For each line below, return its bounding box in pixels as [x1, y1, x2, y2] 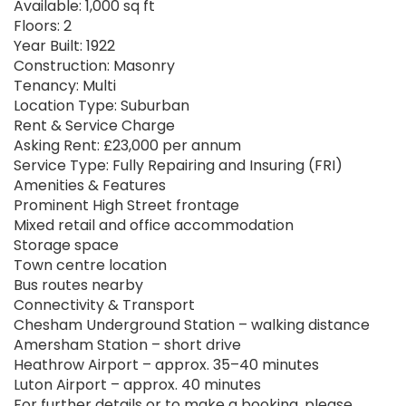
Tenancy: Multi [14, 75, 116, 97]
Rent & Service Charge [14, 115, 175, 137]
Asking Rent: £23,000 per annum [14, 135, 241, 157]
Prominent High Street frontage [14, 195, 239, 217]
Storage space [14, 235, 119, 256]
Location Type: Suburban [14, 95, 189, 117]
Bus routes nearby [14, 275, 143, 296]
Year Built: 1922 [14, 35, 115, 57]
